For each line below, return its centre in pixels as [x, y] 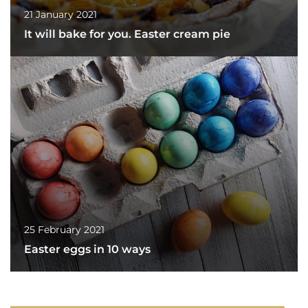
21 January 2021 [60, 14]
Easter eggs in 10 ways [87, 250]
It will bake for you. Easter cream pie [127, 34]
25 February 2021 [64, 230]
